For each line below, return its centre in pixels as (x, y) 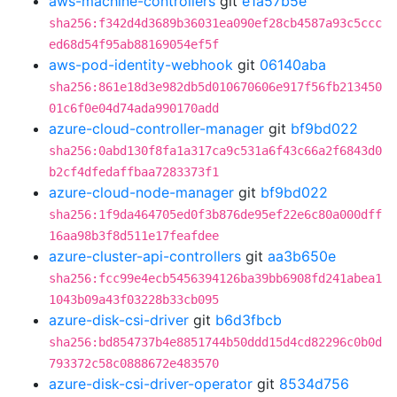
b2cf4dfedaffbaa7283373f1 (134, 172)
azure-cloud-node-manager (141, 192)
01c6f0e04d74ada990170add (134, 108)
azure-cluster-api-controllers (145, 256)
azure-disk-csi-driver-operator (151, 384)
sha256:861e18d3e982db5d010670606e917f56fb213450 (215, 87)
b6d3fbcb (249, 320)
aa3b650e (302, 256)
